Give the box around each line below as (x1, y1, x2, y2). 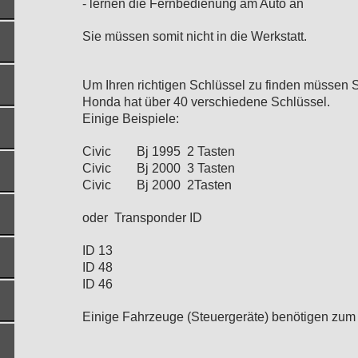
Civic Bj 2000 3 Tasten (82, 161, 238, 175)
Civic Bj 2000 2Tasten (82, 177, 238, 192)
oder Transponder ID (82, 210, 202, 225)
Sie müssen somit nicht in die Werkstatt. (82, 29, 307, 43)
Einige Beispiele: (82, 111, 179, 125)
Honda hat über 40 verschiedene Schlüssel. (82, 94, 330, 109)
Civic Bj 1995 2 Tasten (82, 144, 235, 158)
